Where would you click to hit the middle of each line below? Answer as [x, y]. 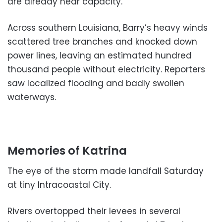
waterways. [32, 97]
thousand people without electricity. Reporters [106, 69]
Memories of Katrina [67, 150]
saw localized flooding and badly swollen [96, 83]
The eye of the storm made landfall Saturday [106, 171]
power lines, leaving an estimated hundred [100, 55]
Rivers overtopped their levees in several [94, 211]
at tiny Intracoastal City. [59, 185]
